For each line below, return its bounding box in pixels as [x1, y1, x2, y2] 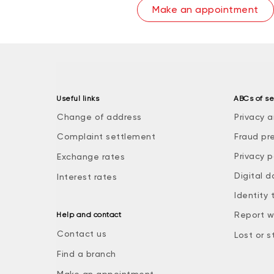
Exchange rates [57, 152, 125, 161]
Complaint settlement [57, 131, 155, 141]
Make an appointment [152, 4, 259, 15]
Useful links [56, 94, 99, 103]
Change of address [57, 112, 142, 122]
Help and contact [56, 210, 121, 219]
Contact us [57, 229, 106, 239]
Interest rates [57, 172, 117, 182]
